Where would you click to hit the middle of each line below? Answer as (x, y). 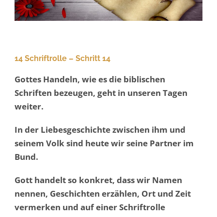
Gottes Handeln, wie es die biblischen (90, 79)
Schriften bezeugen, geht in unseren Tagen (101, 93)
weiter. (29, 107)
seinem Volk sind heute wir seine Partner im (104, 143)
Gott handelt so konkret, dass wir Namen (98, 180)
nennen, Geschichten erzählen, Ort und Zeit (103, 194)
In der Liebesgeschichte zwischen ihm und (100, 130)
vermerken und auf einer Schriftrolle (90, 207)
